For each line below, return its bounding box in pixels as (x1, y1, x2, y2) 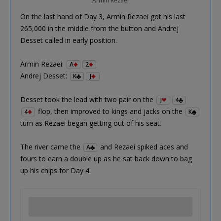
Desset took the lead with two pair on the (20, 95, 155, 105)
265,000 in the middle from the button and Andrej (20, 24, 179, 34)
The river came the (20, 142, 82, 152)
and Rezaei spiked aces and (98, 142, 188, 152)
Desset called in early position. (20, 36, 117, 45)
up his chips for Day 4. (20, 166, 91, 176)
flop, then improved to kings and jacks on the (36, 107, 184, 116)
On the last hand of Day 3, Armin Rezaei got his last (20, 12, 185, 22)
